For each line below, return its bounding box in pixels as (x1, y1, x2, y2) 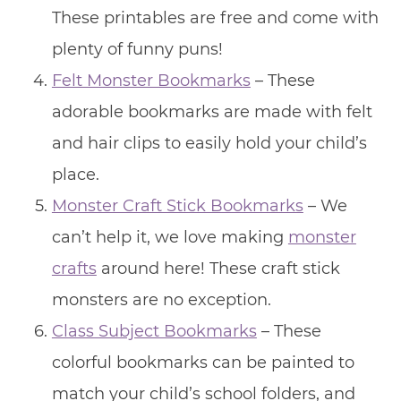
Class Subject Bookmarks (51, 320, 257, 341)
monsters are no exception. (51, 289, 271, 310)
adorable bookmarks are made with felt (51, 101, 372, 122)
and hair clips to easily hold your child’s (51, 132, 367, 153)
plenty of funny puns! (51, 38, 223, 59)
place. (51, 164, 99, 184)
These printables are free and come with (51, 7, 379, 28)
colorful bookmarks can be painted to (51, 352, 354, 372)
